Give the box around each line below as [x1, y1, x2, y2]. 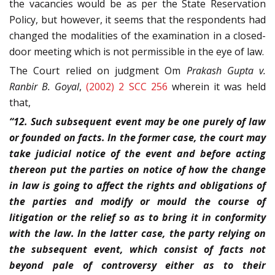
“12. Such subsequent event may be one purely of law [9, 114, 266, 128]
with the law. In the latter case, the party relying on [9, 226, 266, 240]
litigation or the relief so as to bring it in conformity [9, 210, 266, 224]
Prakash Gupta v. [186, 63, 266, 77]
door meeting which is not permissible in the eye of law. [9, 44, 264, 58]
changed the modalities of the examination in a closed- [9, 28, 266, 42]
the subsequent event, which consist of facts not [9, 242, 266, 256]
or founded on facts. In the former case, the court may [9, 130, 266, 144]
